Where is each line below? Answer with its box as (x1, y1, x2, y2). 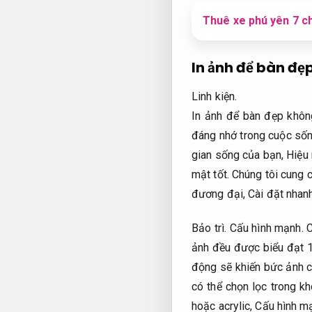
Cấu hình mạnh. (229, 221, 304, 235)
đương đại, (192, 187, 249, 201)
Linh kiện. (192, 90, 237, 104)
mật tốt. (192, 168, 229, 182)
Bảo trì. (192, 221, 227, 235)
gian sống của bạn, (192, 148, 287, 162)
